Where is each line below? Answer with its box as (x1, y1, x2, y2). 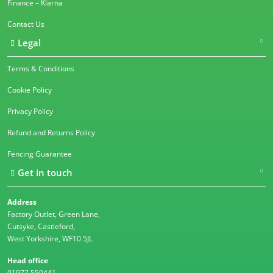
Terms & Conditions (7, 63, 74, 74)
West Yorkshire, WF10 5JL (7, 233, 93, 244)
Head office (7, 255, 48, 266)
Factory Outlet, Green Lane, (7, 209, 100, 220)
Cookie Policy (7, 85, 52, 96)
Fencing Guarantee (7, 149, 72, 160)
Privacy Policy (7, 106, 53, 117)
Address (7, 197, 37, 208)
